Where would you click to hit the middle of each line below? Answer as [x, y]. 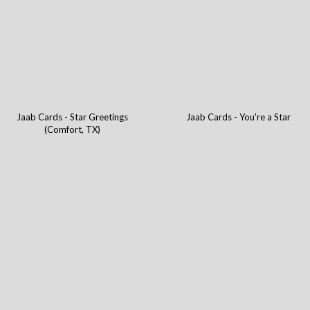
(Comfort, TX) [73, 130]
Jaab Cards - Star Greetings [73, 117]
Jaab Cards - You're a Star [238, 117]
